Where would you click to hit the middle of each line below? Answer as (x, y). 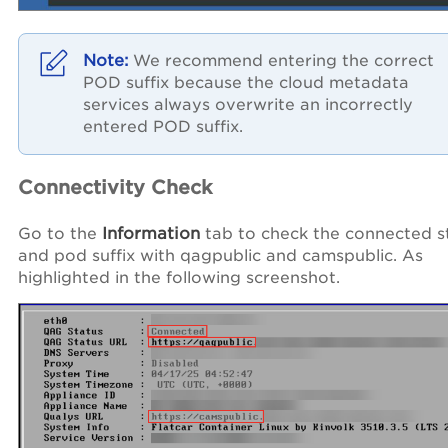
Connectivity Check (115, 188)
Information (153, 234)
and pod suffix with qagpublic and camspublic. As (220, 256)
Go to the (60, 234)
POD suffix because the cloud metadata (246, 83)
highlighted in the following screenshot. (179, 278)
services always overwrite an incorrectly (248, 105)
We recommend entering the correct (283, 61)
